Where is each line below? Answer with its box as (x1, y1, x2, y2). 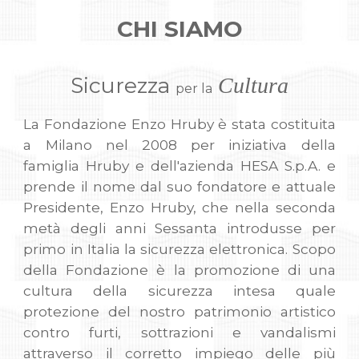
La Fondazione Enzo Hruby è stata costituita (23, 115, 336, 132)
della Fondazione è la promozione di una (23, 261, 336, 278)
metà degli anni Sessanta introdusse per (23, 220, 336, 236)
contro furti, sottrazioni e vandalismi (23, 324, 336, 341)
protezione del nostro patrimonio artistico (23, 303, 336, 320)
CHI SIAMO (116, 15, 243, 42)
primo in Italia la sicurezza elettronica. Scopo (23, 240, 336, 257)
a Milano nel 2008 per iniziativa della (23, 136, 336, 153)
